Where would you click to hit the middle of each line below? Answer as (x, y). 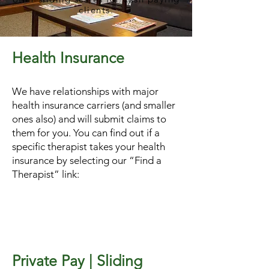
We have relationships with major (85, 91)
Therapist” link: (48, 174)
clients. (96, 10)
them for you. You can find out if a (86, 133)
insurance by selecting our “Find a (87, 160)
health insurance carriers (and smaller (94, 105)
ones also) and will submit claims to (89, 119)
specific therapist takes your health (89, 147)
